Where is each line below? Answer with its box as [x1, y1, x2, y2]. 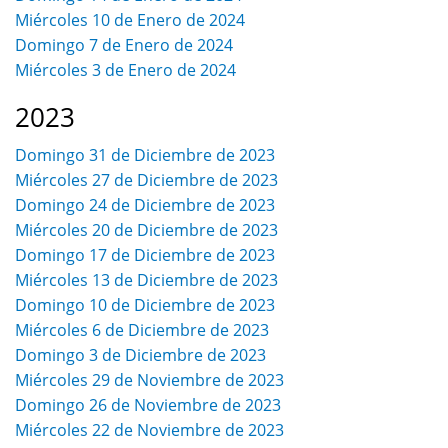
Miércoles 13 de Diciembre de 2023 [15, 269, 278, 292]
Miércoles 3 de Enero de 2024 [15, 59, 236, 82]
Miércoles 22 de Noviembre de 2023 [15, 419, 284, 442]
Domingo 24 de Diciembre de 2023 [15, 194, 275, 217]
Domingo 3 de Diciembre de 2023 [15, 344, 266, 367]
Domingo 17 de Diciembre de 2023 [15, 244, 275, 267]
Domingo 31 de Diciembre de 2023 [15, 144, 275, 167]
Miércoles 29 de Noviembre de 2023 [15, 369, 284, 392]
